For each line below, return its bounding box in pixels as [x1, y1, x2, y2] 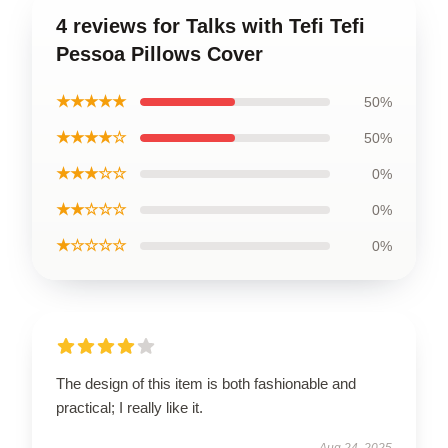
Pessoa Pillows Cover [56, 42, 263, 65]
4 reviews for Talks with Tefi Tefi [56, 14, 365, 37]
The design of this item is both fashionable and [56, 374, 356, 392]
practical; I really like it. [56, 398, 203, 416]
